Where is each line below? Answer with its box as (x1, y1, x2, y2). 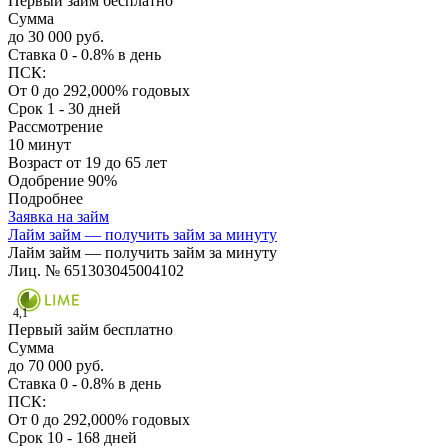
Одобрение (8, 172, 88, 190)
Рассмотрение (8, 118, 103, 136)
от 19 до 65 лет (66, 154, 167, 172)
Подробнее (8, 190, 83, 208)
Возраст (8, 154, 66, 172)
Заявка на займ (8, 208, 109, 226)
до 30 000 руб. (8, 28, 104, 46)
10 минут (8, 136, 71, 154)
